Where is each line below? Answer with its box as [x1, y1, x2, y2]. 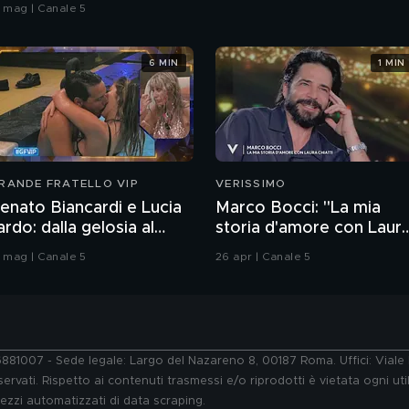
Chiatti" [215, 240, 272, 257]
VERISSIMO [215, 178, 287, 190]
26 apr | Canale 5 [215, 251, 311, 263]
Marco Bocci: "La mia [215, 200, 381, 217]
